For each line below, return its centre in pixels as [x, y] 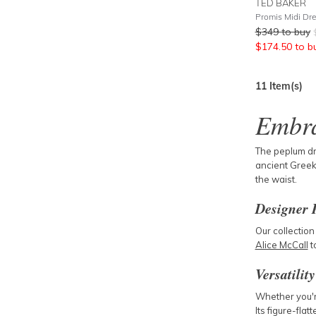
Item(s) [284, 86]
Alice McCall [281, 245]
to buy [296, 32]
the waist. [276, 179]
